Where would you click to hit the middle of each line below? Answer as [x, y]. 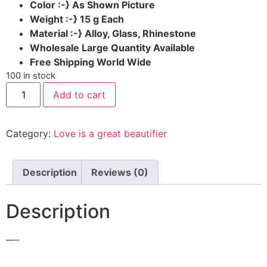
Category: [30, 134]
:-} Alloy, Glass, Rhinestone [133, 34]
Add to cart [80, 95]
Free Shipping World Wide [91, 62]
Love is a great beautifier [110, 134]
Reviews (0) [120, 173]
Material [50, 34]
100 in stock [31, 76]
